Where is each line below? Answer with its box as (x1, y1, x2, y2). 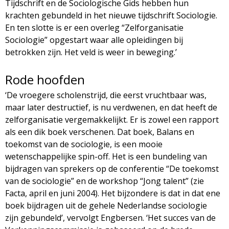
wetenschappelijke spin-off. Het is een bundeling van (5, 150, 207, 162)
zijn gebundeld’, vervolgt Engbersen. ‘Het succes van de (5, 212, 216, 223)
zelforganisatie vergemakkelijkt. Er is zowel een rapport (5, 113, 219, 125)
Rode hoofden (5, 71, 85, 88)
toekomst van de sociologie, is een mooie (5, 138, 163, 150)
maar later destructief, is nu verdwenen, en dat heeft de (5, 101, 217, 113)
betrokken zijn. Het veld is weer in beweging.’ (5, 46, 177, 58)
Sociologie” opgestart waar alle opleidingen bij (5, 34, 183, 45)
